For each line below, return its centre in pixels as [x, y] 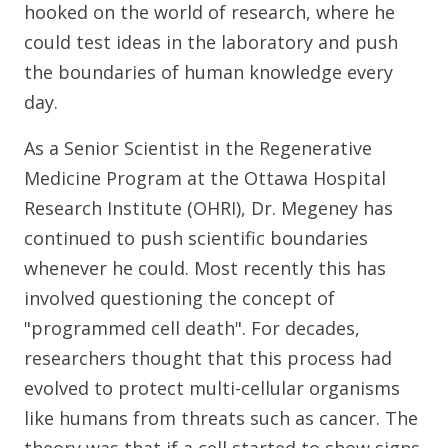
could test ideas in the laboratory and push [211, 42]
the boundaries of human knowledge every [208, 72]
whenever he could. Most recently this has [205, 268]
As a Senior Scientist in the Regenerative [198, 148]
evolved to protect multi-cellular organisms [212, 388]
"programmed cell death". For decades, [192, 328]
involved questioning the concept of [179, 298]
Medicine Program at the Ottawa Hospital [205, 178]
